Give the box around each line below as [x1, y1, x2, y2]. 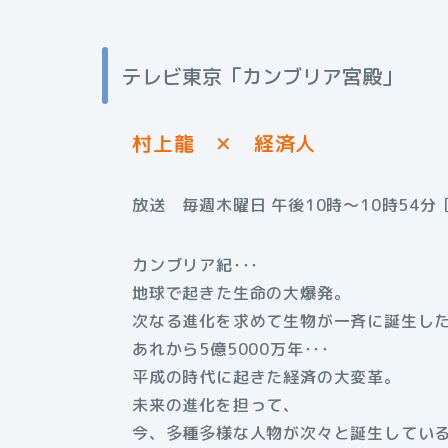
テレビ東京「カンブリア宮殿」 [122, 61, 402, 90]
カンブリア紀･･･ [132, 254, 260, 277]
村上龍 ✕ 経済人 [132, 129, 317, 158]
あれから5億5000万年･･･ [132, 338, 330, 361]
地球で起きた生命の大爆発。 [132, 282, 351, 305]
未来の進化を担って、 [132, 394, 300, 417]
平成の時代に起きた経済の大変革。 [132, 366, 401, 389]
